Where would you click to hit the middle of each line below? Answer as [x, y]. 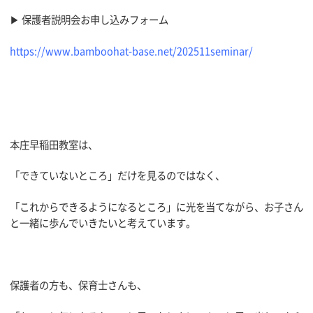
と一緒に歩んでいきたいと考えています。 [103, 223]
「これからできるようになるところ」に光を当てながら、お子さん [156, 206]
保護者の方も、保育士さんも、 [78, 285]
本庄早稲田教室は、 [54, 144]
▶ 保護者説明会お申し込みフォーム [89, 20]
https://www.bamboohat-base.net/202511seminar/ [131, 51]
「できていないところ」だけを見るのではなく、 [117, 176]
